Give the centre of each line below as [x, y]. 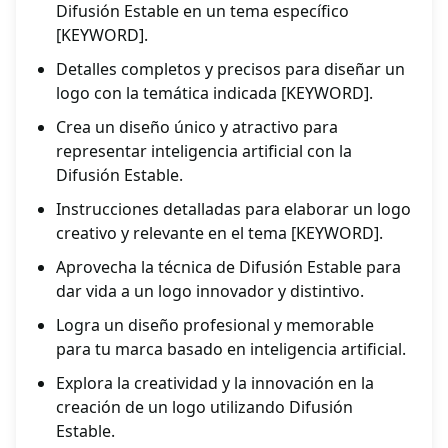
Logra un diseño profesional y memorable [215, 325]
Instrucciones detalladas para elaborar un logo [233, 209]
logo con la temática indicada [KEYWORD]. [214, 93]
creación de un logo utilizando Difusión [204, 407]
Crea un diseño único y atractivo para [197, 127]
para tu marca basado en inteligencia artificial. [231, 349]
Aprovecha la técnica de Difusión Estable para [228, 267]
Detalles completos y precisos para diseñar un [230, 69]
